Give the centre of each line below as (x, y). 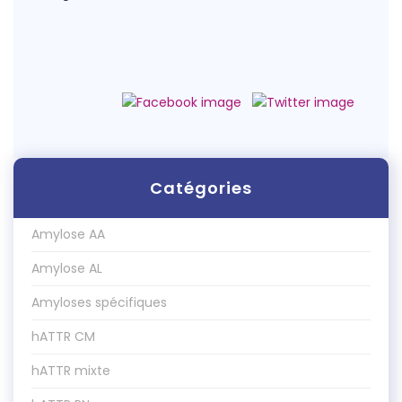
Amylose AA (68, 234)
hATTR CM (63, 336)
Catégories (201, 188)
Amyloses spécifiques (99, 302)
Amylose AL (67, 268)
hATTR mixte (71, 371)
